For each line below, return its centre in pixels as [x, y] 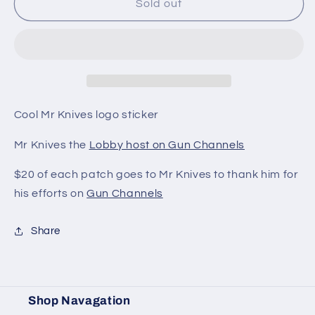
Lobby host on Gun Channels [167, 144]
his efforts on [50, 194]
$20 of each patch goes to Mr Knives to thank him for [156, 175]
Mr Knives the [51, 144]
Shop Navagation [79, 300]
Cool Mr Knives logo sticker [86, 114]
